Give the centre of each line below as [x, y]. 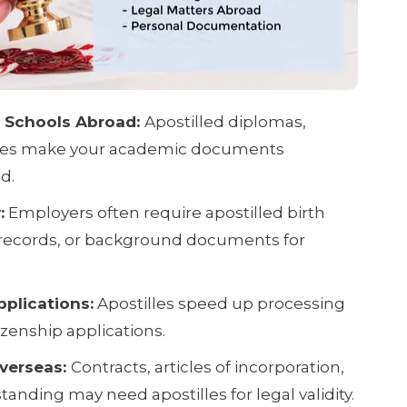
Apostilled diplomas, [225, 121]
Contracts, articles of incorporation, [207, 367]
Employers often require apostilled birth [164, 212]
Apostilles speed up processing [219, 303]
